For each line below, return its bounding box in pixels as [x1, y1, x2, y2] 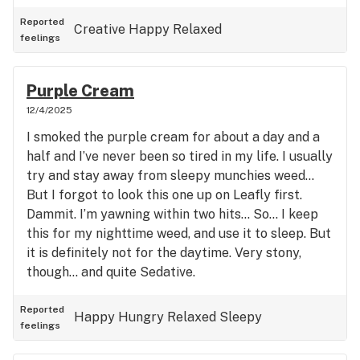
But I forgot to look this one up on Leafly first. [27, 187, 302, 202]
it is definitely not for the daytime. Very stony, [27, 245, 301, 260]
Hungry [118, 309, 164, 325]
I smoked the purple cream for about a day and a [27, 129, 320, 145]
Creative [74, 22, 125, 37]
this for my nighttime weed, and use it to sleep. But [27, 226, 331, 241]
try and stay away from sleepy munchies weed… [27, 168, 314, 183]
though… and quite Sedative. [27, 264, 195, 280]
